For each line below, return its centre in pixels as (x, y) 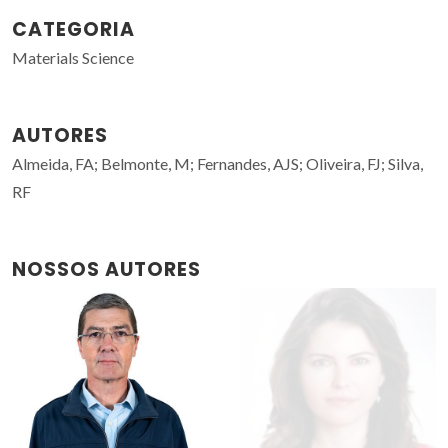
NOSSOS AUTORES (106, 269)
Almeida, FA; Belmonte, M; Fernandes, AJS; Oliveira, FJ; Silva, (217, 163)
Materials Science (73, 57)
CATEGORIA (73, 29)
